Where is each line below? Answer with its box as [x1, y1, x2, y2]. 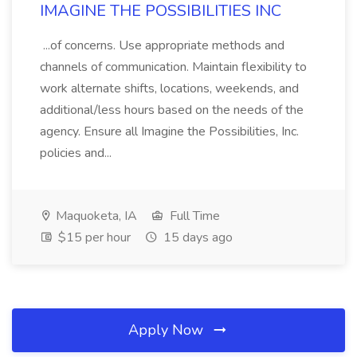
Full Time [167, 207, 220, 225]
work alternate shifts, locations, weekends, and [40, 80, 299, 97]
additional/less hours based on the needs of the [40, 101, 304, 119]
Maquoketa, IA [53, 207, 137, 225]
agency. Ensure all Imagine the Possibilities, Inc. [40, 123, 299, 140]
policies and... [40, 144, 115, 162]
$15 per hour [55, 229, 131, 246]
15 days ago [160, 229, 233, 246]
